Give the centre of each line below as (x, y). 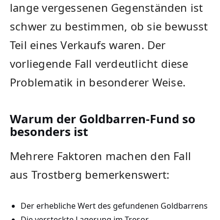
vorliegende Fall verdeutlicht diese (99, 64)
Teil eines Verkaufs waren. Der (88, 45)
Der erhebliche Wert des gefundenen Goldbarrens (114, 206)
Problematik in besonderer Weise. (98, 82)
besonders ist (49, 132)
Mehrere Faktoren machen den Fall (101, 156)
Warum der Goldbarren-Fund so (103, 119)
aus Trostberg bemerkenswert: (90, 175)
